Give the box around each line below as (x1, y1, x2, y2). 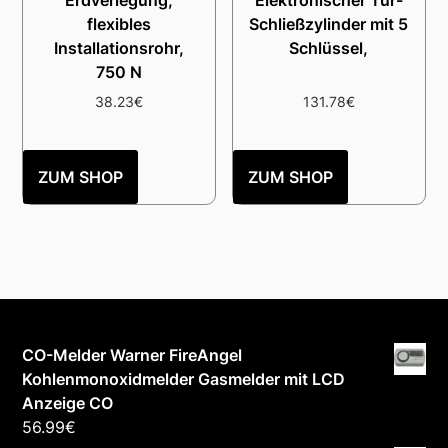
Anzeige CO (22, 393, 114, 414)
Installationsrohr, (54, 38, 185, 59)
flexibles (87, 14, 152, 35)
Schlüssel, (289, 38, 369, 59)
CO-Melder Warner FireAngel (22, 345, 243, 366)
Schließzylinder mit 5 (249, 14, 409, 35)
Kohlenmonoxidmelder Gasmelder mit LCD (22, 369, 346, 390)
